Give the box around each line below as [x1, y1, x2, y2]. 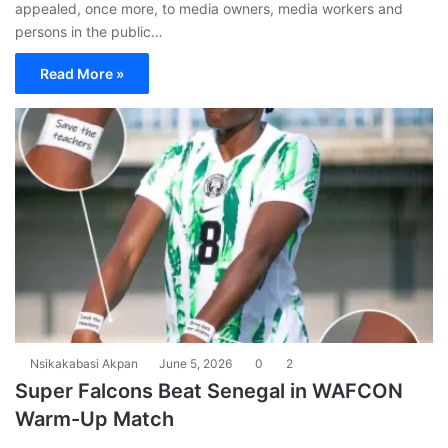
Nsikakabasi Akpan [30, 356, 138, 372]
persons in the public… [15, 22, 163, 40]
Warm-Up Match [15, 407, 174, 432]
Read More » [40, 64, 124, 82]
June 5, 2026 [159, 356, 232, 372]
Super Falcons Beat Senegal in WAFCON [15, 379, 403, 404]
